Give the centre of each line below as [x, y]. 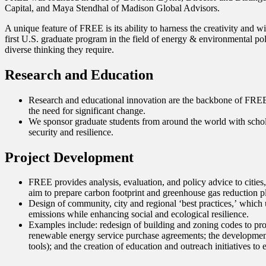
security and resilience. [71, 132]
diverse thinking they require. [59, 49]
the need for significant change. [87, 110]
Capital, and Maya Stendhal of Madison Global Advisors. [112, 8]
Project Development [69, 157]
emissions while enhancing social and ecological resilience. [139, 214]
